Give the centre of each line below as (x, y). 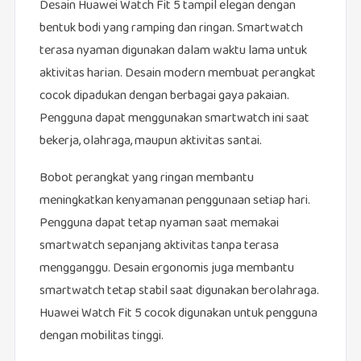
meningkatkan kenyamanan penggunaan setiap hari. (174, 201)
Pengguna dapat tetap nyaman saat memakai (159, 224)
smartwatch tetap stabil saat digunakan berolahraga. (179, 292)
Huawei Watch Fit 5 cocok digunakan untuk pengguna (178, 314)
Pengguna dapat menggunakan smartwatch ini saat (174, 119)
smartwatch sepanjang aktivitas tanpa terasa (159, 247)
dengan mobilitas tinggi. (101, 337)
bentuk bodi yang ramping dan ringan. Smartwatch (171, 29)
